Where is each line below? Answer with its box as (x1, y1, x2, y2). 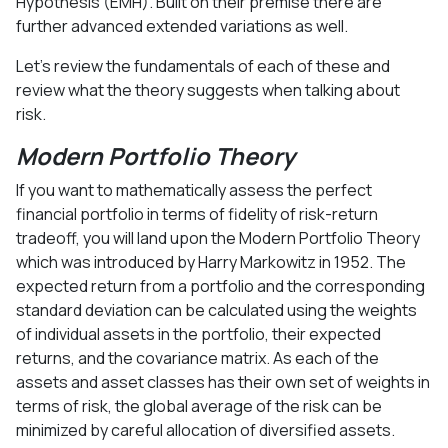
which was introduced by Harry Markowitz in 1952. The (16, 250, 406, 273)
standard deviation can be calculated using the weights (16, 298, 417, 321)
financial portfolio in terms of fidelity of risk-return (16, 202, 378, 225)
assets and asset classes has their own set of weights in (16, 370, 430, 393)
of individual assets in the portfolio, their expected (16, 322, 381, 345)
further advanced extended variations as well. (16, 14, 348, 37)
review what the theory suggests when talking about (16, 78, 400, 101)
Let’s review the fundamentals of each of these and (16, 54, 390, 77)
